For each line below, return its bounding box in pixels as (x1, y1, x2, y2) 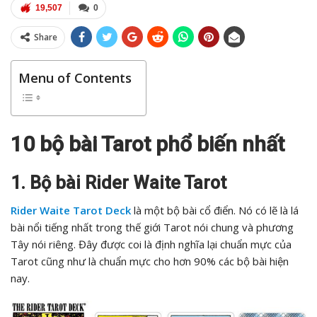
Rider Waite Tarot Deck (11, 203, 131, 218)
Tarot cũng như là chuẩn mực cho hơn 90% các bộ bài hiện (11, 254, 289, 269)
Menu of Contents (18, 69, 132, 87)
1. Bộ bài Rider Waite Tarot (11, 173, 226, 194)
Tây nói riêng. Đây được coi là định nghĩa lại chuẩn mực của (11, 237, 292, 252)
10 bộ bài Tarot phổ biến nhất (11, 132, 284, 157)
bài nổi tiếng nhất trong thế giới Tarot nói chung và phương (11, 220, 294, 235)
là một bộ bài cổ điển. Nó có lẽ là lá (131, 203, 299, 218)
